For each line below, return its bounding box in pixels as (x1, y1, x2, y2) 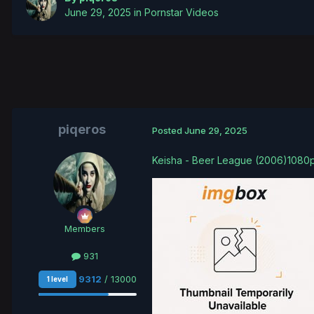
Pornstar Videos (144, 6, 219, 19)
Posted (152, 124, 184, 136)
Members (64, 223, 105, 235)
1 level (47, 274, 68, 283)
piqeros (58, 122, 106, 137)
